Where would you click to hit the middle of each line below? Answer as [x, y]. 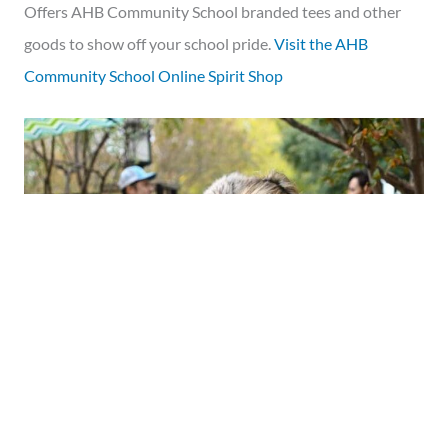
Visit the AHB [321, 44]
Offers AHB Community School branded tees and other [212, 12]
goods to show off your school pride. [149, 44]
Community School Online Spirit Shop [153, 76]
